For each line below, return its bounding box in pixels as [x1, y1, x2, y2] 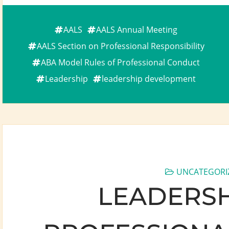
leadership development [102, 73, 196, 84]
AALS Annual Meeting [96, 24, 177, 35]
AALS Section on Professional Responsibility [36, 40, 204, 52]
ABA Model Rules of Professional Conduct [41, 56, 200, 68]
